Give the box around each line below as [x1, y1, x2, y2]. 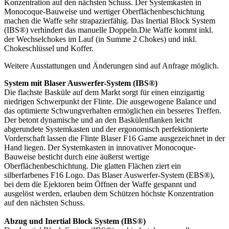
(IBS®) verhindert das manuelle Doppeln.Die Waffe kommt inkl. [4, 25, 213, 34]
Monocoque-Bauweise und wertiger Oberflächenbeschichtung [4, 7, 204, 16]
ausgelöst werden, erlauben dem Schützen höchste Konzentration [4, 189, 214, 198]
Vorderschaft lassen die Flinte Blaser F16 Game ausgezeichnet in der [4, 133, 225, 143]
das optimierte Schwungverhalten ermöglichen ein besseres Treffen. [4, 106, 221, 115]
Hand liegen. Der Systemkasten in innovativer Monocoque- [4, 143, 196, 152]
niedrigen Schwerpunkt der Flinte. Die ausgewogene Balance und [4, 97, 216, 106]
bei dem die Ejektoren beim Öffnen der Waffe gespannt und [4, 179, 196, 189]
